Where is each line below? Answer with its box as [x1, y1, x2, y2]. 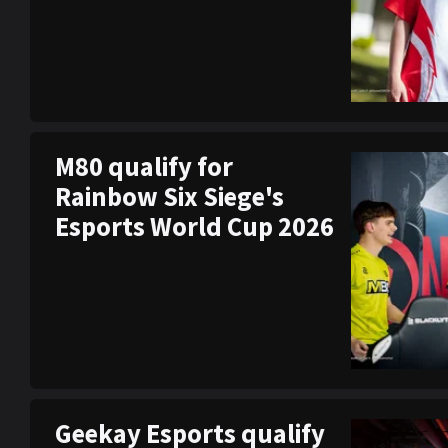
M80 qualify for [55, 149, 233, 183]
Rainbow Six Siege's [55, 179, 284, 213]
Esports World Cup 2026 [55, 209, 334, 243]
